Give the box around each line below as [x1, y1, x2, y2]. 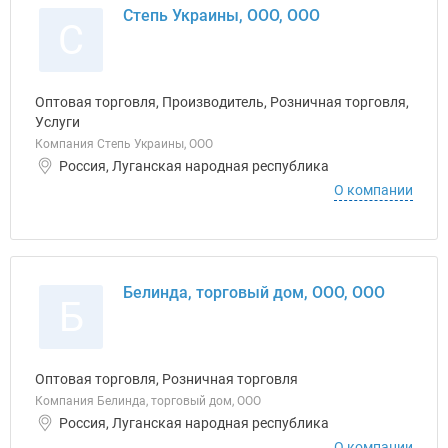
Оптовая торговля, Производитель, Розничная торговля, [35, 94, 409, 110]
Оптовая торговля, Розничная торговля [35, 371, 298, 387]
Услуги [35, 114, 80, 130]
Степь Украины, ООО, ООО [123, 6, 320, 25]
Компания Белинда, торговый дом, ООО [35, 394, 261, 408]
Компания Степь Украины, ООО [35, 137, 213, 151]
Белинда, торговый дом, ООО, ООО [123, 283, 385, 302]
